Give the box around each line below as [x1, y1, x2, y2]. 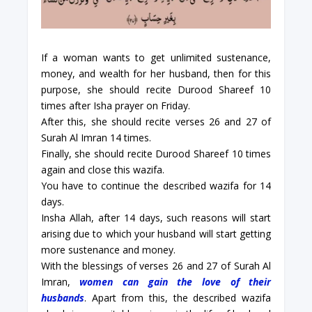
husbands [40, 291, 84, 305]
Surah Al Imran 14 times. [40, 131, 151, 145]
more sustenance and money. [40, 243, 175, 257]
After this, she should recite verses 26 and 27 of [40, 115, 272, 129]
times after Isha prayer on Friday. [40, 99, 190, 113]
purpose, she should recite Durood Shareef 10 [40, 83, 272, 97]
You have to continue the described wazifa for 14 [40, 179, 272, 193]
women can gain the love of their [79, 275, 272, 289]
